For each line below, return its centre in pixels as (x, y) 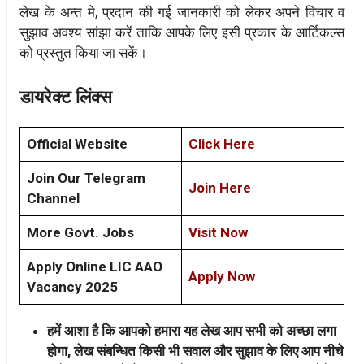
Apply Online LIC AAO (95, 267)
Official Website (77, 144)
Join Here (220, 188)
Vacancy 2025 (72, 287)
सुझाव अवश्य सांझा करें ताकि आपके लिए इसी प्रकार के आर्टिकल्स (182, 32)
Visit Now (218, 233)
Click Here (222, 144)
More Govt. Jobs (80, 233)
